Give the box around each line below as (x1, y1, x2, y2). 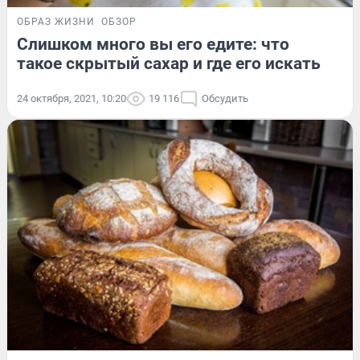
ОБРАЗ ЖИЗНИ (17, 15, 95, 27)
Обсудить (202, 92, 248, 104)
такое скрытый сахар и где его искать (17, 53, 321, 73)
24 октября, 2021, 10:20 (17, 92, 126, 104)
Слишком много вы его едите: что (17, 34, 289, 54)
